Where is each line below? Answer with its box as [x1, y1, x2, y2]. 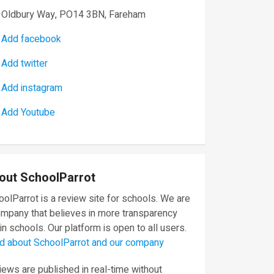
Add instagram [1, 81, 62, 95]
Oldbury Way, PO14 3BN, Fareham [1, 7, 146, 22]
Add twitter [1, 56, 48, 71]
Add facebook [1, 32, 61, 46]
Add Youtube [1, 105, 55, 120]
